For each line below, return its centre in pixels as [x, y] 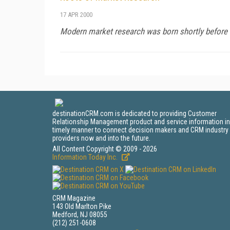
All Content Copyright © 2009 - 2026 [105, 149]
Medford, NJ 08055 [80, 215]
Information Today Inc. [86, 157]
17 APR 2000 [76, 15]
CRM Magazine [74, 198]
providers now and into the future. [101, 138]
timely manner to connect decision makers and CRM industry [140, 130]
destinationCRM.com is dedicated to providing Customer [135, 113]
